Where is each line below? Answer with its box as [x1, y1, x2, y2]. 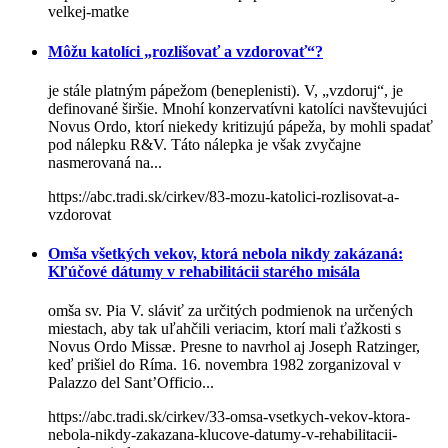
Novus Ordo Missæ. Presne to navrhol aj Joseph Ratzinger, [48, 338, 420, 356]
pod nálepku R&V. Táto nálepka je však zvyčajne [48, 135, 361, 153]
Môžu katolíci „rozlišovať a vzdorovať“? [48, 42, 323, 60]
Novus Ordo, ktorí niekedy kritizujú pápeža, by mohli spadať [48, 117, 433, 135]
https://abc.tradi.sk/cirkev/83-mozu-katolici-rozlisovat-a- [48, 187, 399, 205]
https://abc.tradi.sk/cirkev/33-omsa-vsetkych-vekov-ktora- [48, 408, 410, 426]
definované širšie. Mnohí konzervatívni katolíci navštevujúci [48, 99, 427, 117]
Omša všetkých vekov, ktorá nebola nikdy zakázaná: [48, 245, 403, 263]
